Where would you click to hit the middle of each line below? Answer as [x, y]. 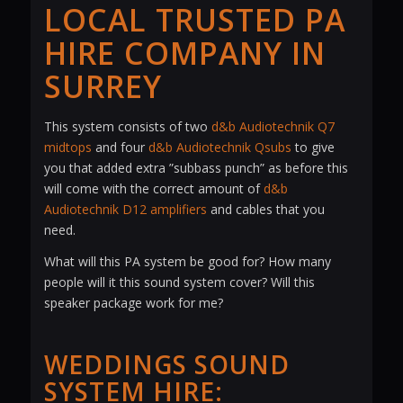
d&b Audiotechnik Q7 [273, 127]
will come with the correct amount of [153, 189]
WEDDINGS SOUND [166, 364]
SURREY [103, 87]
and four [120, 148]
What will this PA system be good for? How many [187, 261]
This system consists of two [127, 127]
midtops [67, 148]
